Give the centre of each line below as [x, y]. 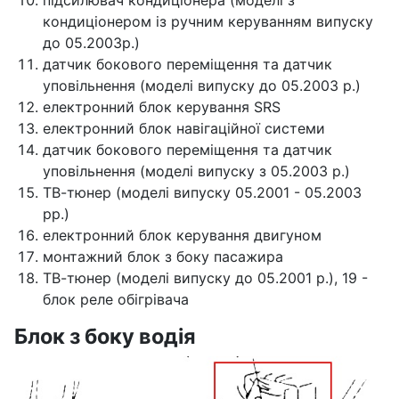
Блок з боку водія [105, 336]
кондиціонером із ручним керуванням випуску [208, 21]
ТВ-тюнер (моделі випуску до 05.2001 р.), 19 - [205, 277]
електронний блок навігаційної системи [184, 128]
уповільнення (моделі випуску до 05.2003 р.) [202, 85]
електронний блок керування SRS [162, 106]
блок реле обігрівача [116, 299]
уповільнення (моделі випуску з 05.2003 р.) [196, 171]
